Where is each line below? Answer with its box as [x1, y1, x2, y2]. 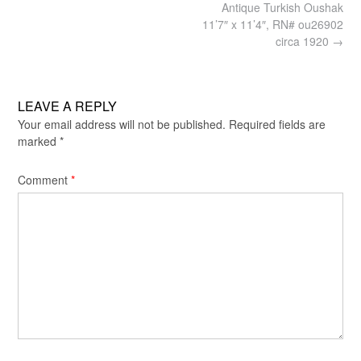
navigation [17, 15, 69, 32]
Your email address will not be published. [18, 116, 226, 133]
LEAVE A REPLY [18, 97, 117, 116]
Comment [18, 172, 71, 189]
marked [18, 133, 60, 150]
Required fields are [229, 116, 326, 133]
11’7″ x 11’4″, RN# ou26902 [202, 16, 343, 33]
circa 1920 [276, 33, 332, 50]
